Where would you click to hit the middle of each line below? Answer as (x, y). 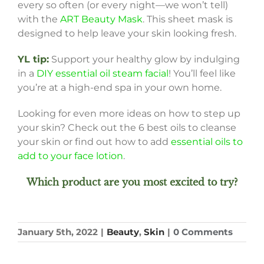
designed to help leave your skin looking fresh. (127, 34)
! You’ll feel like (202, 74)
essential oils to (207, 142)
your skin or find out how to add (94, 142)
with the (39, 19)
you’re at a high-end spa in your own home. (119, 88)
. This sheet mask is (187, 19)
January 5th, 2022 (58, 232)
